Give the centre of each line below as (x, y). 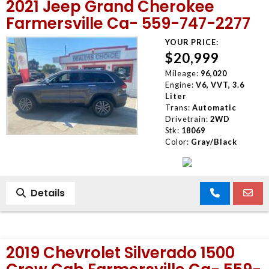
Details (45, 193)
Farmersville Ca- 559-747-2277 (128, 23)
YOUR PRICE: (192, 42)
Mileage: (182, 73)
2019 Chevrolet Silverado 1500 (120, 252)
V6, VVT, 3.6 (220, 84)
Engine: (179, 84)
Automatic (214, 107)
